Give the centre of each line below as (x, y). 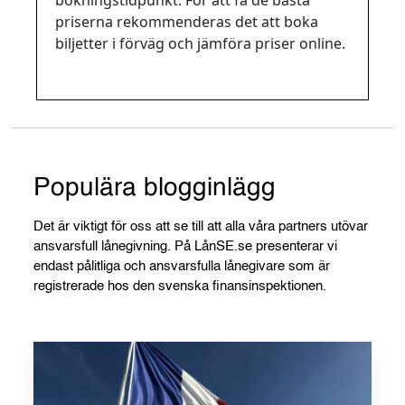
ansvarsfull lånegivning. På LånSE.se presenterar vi (185, 246)
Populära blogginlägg (155, 188)
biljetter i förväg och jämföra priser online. (200, 43)
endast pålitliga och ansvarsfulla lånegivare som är (182, 266)
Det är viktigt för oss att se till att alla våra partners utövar (201, 226)
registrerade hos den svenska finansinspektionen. (180, 286)
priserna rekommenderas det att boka (187, 21)
